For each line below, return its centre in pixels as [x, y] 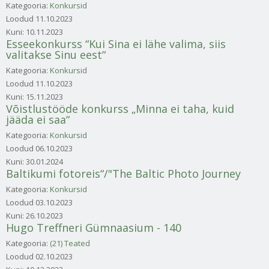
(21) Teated [70, 243]
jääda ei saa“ [38, 119]
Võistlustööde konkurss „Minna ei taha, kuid [120, 108]
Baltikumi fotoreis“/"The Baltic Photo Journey [123, 173]
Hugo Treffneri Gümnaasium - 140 [94, 227]
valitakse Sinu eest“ [56, 54]
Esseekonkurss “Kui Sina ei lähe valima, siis [116, 44]
